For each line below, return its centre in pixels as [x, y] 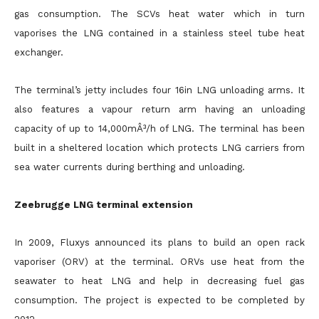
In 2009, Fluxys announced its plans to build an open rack [159, 242]
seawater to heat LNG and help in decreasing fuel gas [159, 281]
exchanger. [39, 52]
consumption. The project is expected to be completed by [159, 300]
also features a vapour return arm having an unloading [159, 109]
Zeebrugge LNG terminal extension [104, 205]
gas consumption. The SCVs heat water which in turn [159, 14]
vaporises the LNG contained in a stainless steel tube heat [159, 33]
